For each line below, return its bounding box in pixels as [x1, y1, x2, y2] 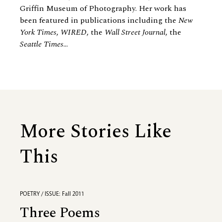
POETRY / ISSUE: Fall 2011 [20, 191, 84, 198]
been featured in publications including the [20, 14, 178, 27]
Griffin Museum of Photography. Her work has [20, 2, 186, 15]
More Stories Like [20, 117, 171, 147]
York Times [20, 26, 56, 39]
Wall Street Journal [105, 26, 166, 39]
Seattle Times [20, 38, 63, 51]
